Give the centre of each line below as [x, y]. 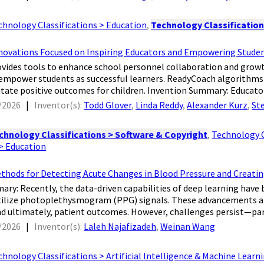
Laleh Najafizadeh [120, 227]
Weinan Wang [188, 227]
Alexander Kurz [217, 105]
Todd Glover [108, 105]
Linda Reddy [159, 105]
